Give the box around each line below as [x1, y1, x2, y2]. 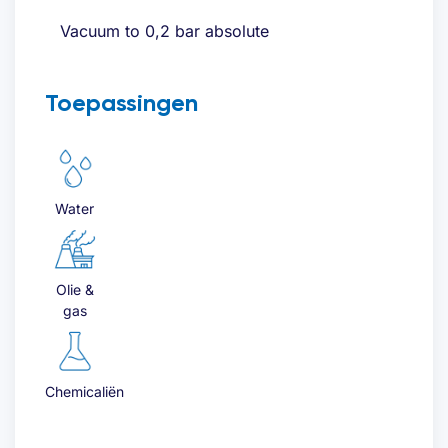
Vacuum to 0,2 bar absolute [60, 20, 269, 41]
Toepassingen [45, 87, 198, 117]
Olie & [55, 280, 94, 298]
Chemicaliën [45, 382, 124, 400]
